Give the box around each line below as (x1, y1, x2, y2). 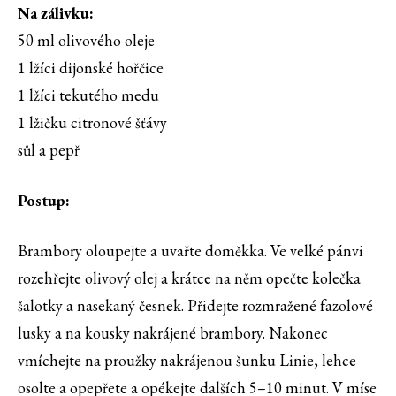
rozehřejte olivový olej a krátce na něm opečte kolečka (18, 268, 361, 289)
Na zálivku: (18, 3, 94, 24)
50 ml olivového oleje (18, 30, 155, 51)
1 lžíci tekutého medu (18, 85, 159, 106)
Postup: (18, 190, 70, 211)
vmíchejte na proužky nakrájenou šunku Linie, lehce (18, 350, 356, 371)
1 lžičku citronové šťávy (18, 112, 167, 133)
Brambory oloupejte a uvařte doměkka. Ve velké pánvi (18, 240, 363, 262)
